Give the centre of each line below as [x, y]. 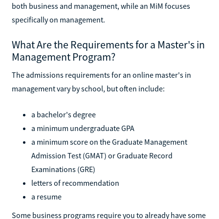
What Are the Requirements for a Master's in [108, 44]
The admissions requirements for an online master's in [101, 75]
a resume [46, 196]
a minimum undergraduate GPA [83, 128]
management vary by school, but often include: [88, 88]
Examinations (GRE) [63, 169]
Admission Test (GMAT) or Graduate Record [102, 155]
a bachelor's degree [64, 114]
